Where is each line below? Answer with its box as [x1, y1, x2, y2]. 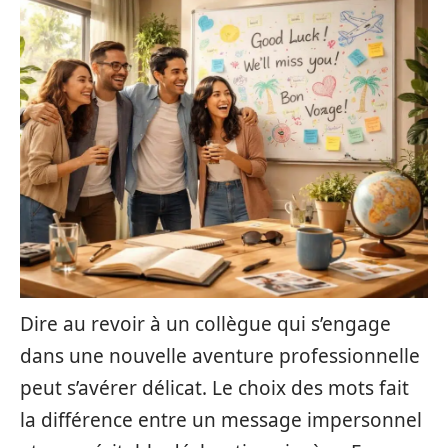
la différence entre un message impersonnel [20, 407, 422, 433]
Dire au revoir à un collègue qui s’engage [20, 311, 391, 337]
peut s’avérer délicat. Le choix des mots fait [20, 375, 409, 401]
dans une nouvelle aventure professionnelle [20, 343, 420, 369]
